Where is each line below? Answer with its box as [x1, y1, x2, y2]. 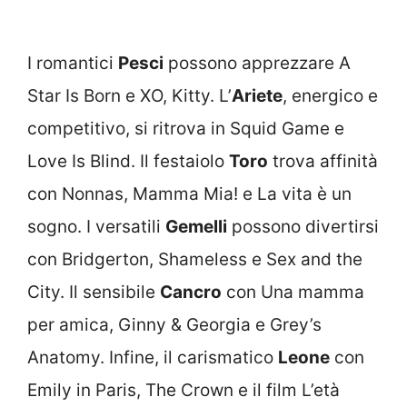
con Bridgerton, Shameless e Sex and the [27, 249, 362, 271]
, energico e [283, 85, 378, 107]
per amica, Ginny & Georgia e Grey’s [27, 314, 322, 336]
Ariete [232, 85, 283, 107]
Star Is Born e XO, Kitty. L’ [27, 85, 232, 107]
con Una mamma [222, 282, 364, 303]
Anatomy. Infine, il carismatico [27, 347, 278, 369]
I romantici [27, 53, 118, 74]
